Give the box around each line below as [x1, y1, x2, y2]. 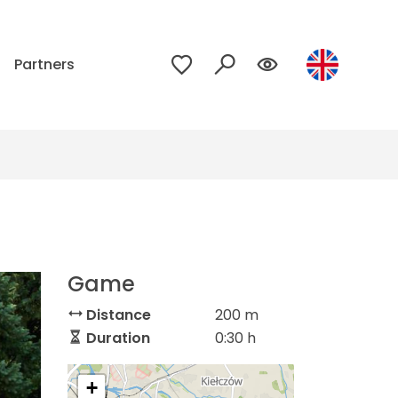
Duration [83, 328, 150, 348]
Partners [14, 54, 76, 75]
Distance [83, 305, 151, 325]
